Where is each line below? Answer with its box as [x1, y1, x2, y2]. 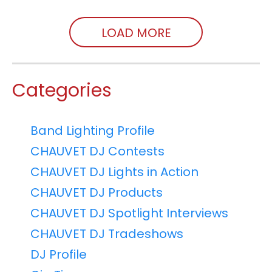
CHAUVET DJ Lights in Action [30, 163, 199, 181]
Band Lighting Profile [30, 122, 155, 140]
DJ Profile [30, 246, 87, 263]
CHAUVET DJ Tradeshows [30, 225, 183, 243]
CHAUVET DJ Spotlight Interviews [30, 205, 228, 222]
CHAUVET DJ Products [30, 184, 163, 202]
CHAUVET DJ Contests [30, 143, 165, 160]
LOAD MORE [101, 24, 171, 42]
